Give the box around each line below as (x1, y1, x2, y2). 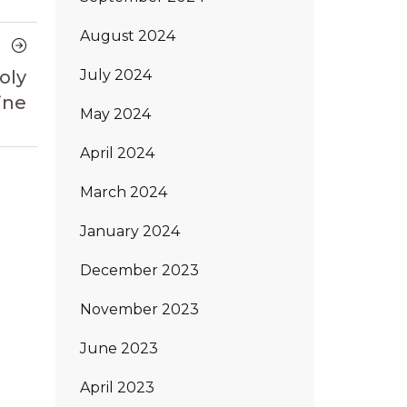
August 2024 (80, 26, 175, 45)
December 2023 (80, 261, 199, 279)
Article (2, 60, 49, 78)
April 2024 (80, 144, 154, 162)
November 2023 (80, 300, 199, 318)
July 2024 (80, 65, 152, 84)
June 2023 (80, 339, 158, 357)
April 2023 (80, 378, 154, 396)
